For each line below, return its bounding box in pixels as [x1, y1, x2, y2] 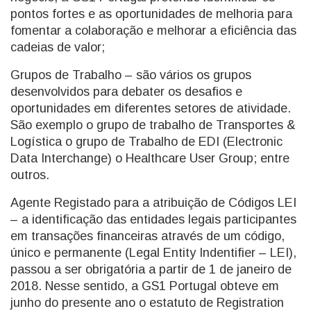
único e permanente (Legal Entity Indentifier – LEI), [10, 246, 296, 260]
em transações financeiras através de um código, [10, 229, 285, 243]
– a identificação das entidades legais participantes [10, 212, 296, 226]
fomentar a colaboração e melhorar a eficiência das [10, 24, 296, 37]
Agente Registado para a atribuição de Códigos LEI [10, 196, 296, 210]
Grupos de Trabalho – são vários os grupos [10, 68, 251, 82]
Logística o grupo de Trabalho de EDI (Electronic [10, 135, 283, 149]
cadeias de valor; [10, 40, 105, 54]
